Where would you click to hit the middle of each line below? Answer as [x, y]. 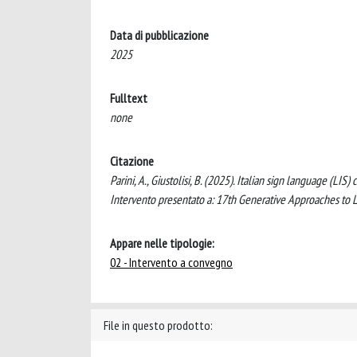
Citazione [132, 161]
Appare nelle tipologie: [162, 243]
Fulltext [129, 98]
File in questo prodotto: [158, 325]
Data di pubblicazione [159, 35]
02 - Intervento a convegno [171, 262]
